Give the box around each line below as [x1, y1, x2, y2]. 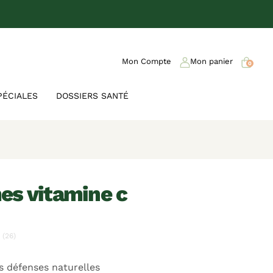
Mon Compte [122, 57, 171, 66]
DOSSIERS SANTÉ [56, 91, 129, 101]
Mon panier [190, 57, 233, 66]
